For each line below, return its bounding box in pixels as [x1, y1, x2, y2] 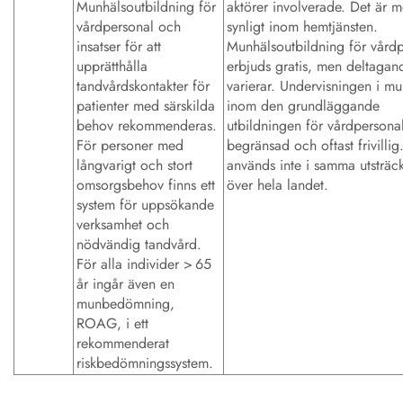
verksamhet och [76, 213, 169, 235]
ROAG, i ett [76, 312, 148, 334]
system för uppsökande [76, 193, 214, 215]
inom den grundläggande [227, 94, 380, 116]
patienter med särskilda [76, 94, 215, 116]
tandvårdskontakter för [76, 75, 210, 96]
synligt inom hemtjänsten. [227, 15, 378, 37]
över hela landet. [227, 174, 328, 195]
